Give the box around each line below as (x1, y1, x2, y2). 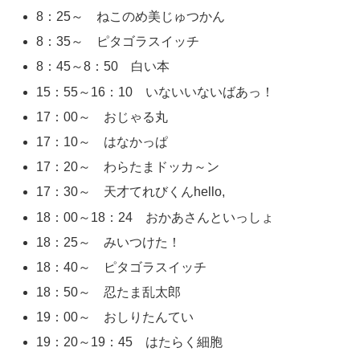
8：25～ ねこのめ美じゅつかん (36, 10, 226, 24)
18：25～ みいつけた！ (36, 235, 182, 249)
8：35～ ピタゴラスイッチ (36, 35, 200, 49)
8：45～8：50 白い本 (36, 59, 170, 74)
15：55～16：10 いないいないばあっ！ (36, 84, 275, 99)
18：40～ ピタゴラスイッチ (36, 260, 207, 274)
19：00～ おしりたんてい (36, 310, 194, 325)
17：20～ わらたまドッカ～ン (36, 160, 220, 174)
